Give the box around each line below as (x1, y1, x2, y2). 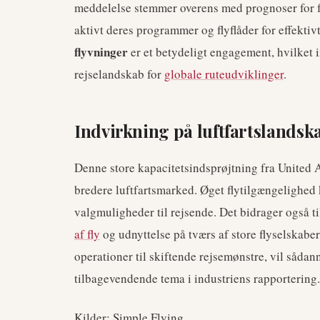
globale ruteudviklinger (164, 66, 284, 82)
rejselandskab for (74, 66, 164, 82)
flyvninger (74, 43, 128, 61)
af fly (74, 226, 100, 242)
